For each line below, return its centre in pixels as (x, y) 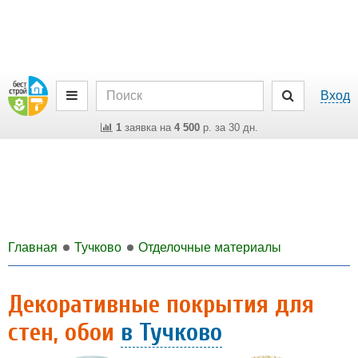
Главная (33, 247)
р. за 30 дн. (229, 127)
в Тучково (171, 332)
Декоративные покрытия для (161, 304)
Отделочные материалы (210, 247)
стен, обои (64, 332)
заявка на (147, 127)
